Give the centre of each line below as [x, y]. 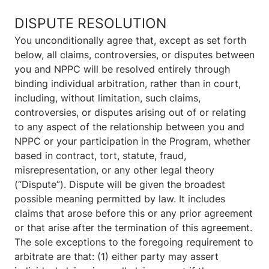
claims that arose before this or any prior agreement [134, 213]
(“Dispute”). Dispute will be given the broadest [120, 185]
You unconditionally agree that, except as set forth [130, 41]
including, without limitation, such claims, [107, 98]
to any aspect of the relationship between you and [129, 127]
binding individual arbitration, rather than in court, [128, 84]
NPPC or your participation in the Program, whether [132, 141]
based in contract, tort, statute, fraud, [100, 156]
